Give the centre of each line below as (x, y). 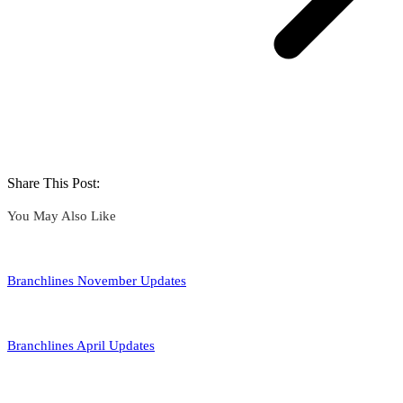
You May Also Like (62, 216)
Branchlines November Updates (97, 281)
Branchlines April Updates (81, 346)
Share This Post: (54, 184)
